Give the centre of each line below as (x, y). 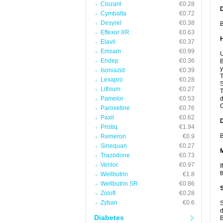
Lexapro (112, 80)
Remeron (113, 136)
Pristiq (109, 127)
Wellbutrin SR (119, 184)
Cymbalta (113, 13)
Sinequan (114, 146)
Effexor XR (115, 32)
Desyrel (111, 23)
